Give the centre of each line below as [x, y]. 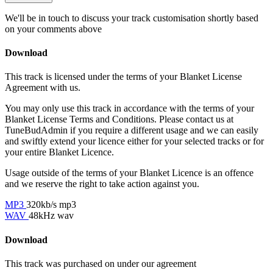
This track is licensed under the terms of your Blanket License [123, 77]
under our [137, 263]
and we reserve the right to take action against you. [102, 184]
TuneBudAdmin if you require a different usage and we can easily [132, 130]
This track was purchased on [61, 263]
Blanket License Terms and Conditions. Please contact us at [119, 119]
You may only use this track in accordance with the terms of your [129, 108]
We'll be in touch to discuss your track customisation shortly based [132, 18]
